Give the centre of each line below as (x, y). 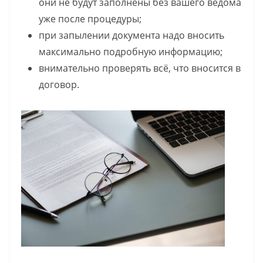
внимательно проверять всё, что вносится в (140, 68)
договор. (59, 85)
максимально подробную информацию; (131, 52)
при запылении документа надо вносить (131, 36)
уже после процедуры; (90, 19)
